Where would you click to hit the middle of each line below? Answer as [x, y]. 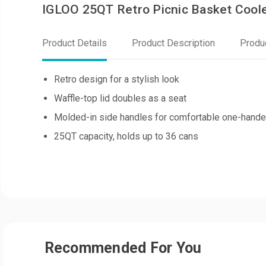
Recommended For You [123, 248]
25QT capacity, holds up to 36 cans [126, 136]
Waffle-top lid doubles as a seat [120, 98]
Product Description [173, 43]
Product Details [75, 43]
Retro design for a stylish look [117, 79]
